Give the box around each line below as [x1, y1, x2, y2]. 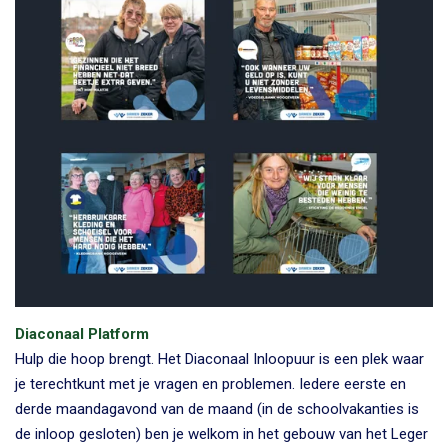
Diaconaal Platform [15, 324, 149, 343]
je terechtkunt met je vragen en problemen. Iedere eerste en [15, 374, 406, 393]
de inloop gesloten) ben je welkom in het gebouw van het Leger [15, 424, 428, 443]
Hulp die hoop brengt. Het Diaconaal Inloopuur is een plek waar [15, 349, 424, 368]
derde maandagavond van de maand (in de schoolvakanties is [15, 399, 419, 418]
